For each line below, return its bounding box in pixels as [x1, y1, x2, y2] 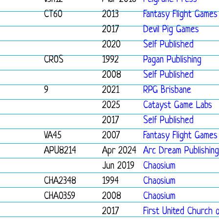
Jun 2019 [102, 161, 134, 172]
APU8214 [44, 146, 76, 156]
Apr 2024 [102, 146, 136, 156]
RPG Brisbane [143, 86, 191, 96]
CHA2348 [44, 176, 76, 187]
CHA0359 [44, 192, 75, 202]
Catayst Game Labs [143, 101, 212, 111]
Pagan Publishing [143, 55, 201, 66]
